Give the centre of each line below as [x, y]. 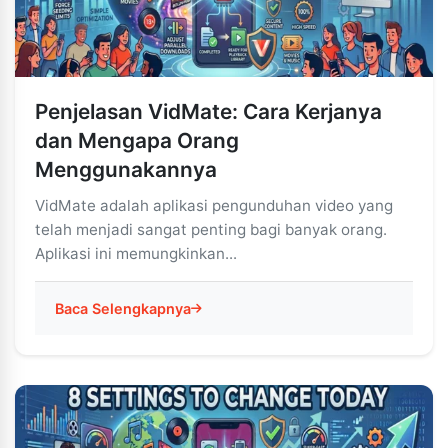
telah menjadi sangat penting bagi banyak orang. [211, 229]
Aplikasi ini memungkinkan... [136, 253]
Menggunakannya [126, 169]
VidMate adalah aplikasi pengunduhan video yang [214, 205]
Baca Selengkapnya [123, 308]
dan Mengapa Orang [137, 140]
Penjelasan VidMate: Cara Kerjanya [208, 111]
